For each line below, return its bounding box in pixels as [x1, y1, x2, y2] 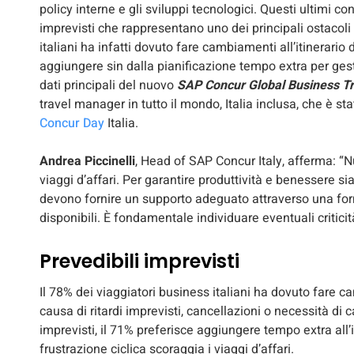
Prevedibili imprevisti [40, 248, 239, 275]
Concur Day [40, 114, 104, 134]
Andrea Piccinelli [40, 152, 135, 171]
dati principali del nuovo [40, 76, 177, 96]
